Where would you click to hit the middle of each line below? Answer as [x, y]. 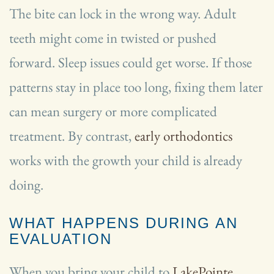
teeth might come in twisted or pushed [113, 38]
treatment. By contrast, [72, 136]
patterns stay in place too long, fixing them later [136, 87]
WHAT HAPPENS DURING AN [124, 223]
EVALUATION [61, 239]
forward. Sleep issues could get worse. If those [131, 63]
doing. [26, 185]
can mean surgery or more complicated [113, 112]
